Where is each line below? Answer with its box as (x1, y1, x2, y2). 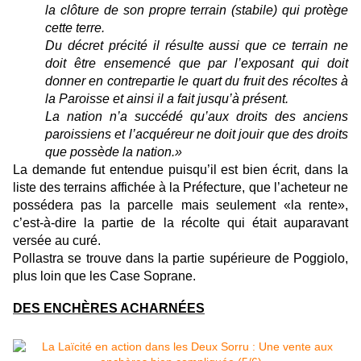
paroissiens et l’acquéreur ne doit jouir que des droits (45, 127, 348, 141)
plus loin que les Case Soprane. (13, 268, 196, 283)
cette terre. (45, 20, 105, 35)
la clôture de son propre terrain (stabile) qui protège (45, 2, 348, 17)
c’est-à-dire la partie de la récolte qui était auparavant (13, 215, 348, 230)
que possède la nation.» (45, 144, 182, 159)
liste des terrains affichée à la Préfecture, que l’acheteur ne (13, 180, 348, 194)
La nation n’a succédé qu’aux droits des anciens (45, 109, 348, 123)
